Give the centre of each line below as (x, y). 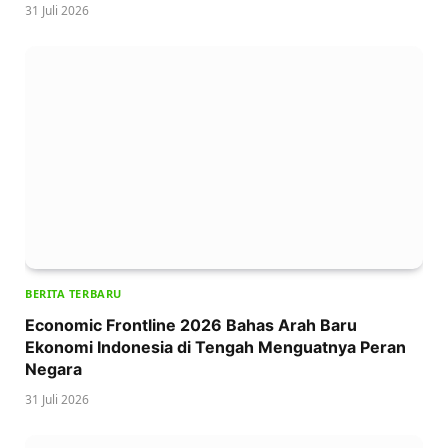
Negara (53, 369)
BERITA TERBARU (73, 294)
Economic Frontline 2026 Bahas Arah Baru (191, 325)
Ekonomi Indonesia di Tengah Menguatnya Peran (215, 347)
